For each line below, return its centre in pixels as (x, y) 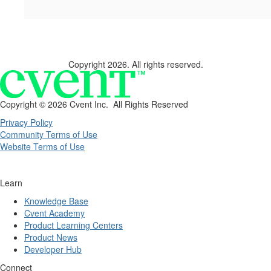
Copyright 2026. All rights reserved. (135, 64)
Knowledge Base (56, 201)
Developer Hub (53, 249)
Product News (51, 237)
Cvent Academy (54, 213)
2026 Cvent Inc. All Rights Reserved (118, 104)
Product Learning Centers (73, 225)
